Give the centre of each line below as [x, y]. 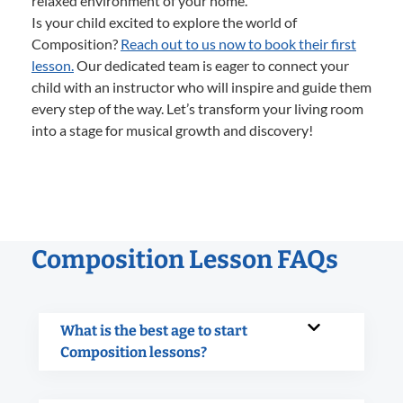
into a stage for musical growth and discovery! [172, 130]
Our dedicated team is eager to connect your [211, 65]
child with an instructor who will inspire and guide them [201, 86]
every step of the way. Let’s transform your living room [197, 108]
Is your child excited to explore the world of [164, 22]
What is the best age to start [154, 330]
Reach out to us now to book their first [238, 43]
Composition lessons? [134, 352]
